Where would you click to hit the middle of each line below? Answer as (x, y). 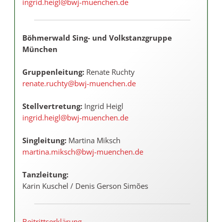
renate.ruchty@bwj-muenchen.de (79, 83)
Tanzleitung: (45, 174)
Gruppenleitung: (53, 72)
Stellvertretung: (52, 106)
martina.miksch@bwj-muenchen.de (83, 152)
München (40, 49)
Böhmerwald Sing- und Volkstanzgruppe (97, 38)
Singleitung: (44, 140)
